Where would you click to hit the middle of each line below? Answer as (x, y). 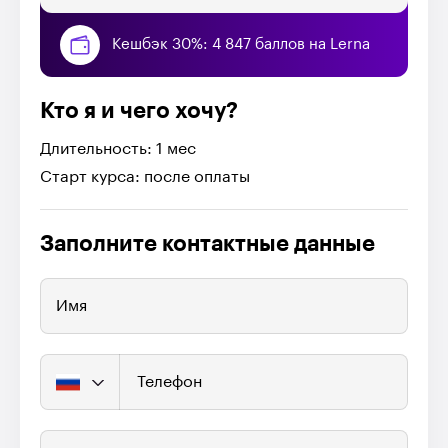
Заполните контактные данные (207, 243)
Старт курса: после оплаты (145, 176)
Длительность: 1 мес (118, 148)
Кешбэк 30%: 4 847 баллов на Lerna (241, 44)
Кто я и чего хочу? (139, 110)
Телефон (169, 381)
